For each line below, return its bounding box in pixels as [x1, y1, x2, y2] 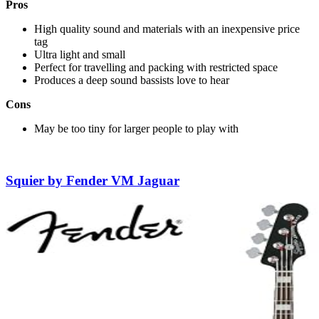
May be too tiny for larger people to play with [34, 122, 239, 135]
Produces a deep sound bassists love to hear [34, 74, 229, 87]
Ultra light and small [34, 48, 125, 61]
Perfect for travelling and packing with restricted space [34, 61, 278, 74]
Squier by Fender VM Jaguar [6, 173, 179, 189]
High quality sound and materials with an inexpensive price [34, 23, 300, 36]
